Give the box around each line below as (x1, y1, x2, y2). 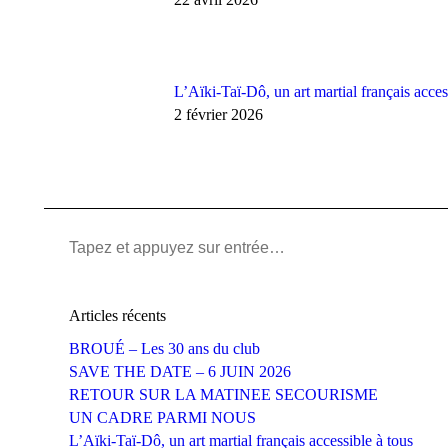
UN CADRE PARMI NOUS (69, 408, 256, 426)
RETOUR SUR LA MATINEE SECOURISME (69, 385, 378, 403)
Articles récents (69, 306, 166, 324)
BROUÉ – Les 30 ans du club (69, 339, 260, 357)
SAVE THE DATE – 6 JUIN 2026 (69, 362, 291, 380)
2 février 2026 (174, 105, 263, 123)
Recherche (68, 237, 135, 255)
